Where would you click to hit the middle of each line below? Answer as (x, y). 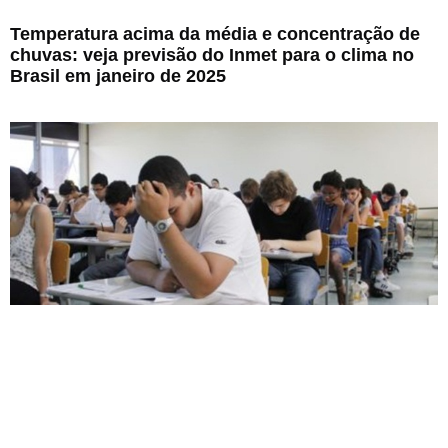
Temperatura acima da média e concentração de (215, 33)
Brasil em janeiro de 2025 (118, 75)
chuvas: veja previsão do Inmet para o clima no (212, 54)
